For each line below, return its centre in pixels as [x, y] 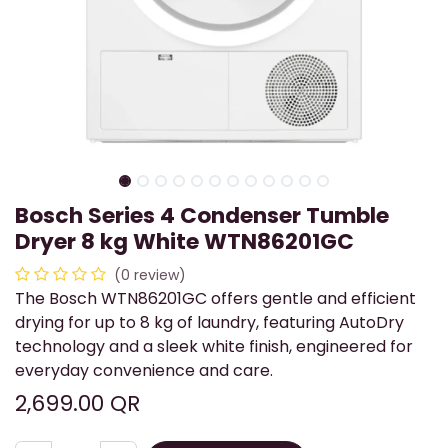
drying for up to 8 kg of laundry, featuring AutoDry [209, 323]
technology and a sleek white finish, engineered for [214, 347]
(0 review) [150, 275]
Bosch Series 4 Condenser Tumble [202, 216]
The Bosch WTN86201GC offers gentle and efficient [215, 299]
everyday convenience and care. [144, 371]
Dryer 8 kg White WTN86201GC [184, 242]
